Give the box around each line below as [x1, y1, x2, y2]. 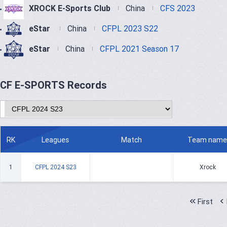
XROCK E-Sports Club [29, 3, 110, 14]
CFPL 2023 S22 [102, 23, 158, 34]
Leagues [42, 135, 69, 144]
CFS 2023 [160, 3, 195, 14]
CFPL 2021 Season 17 [100, 44, 179, 54]
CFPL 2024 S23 [34, 163, 77, 171]
